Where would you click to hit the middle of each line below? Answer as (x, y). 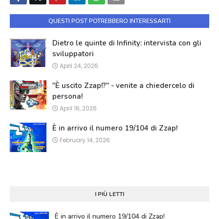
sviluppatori (73, 54)
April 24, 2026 (79, 66)
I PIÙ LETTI (109, 194)
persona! (67, 97)
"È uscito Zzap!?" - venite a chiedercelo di (123, 86)
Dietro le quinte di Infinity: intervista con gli (127, 43)
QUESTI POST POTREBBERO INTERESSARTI (109, 21)
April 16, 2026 (78, 109)
